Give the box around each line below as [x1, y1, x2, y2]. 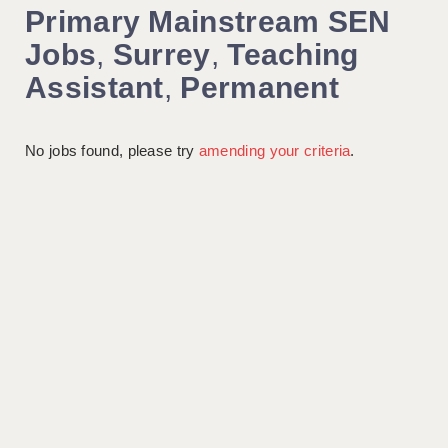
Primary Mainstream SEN [25, 5, 391, 39]
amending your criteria [198, 142, 351, 160]
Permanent [180, 71, 340, 105]
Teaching [227, 38, 359, 72]
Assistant [25, 71, 164, 105]
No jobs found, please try [25, 142, 199, 160]
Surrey [112, 38, 211, 72]
